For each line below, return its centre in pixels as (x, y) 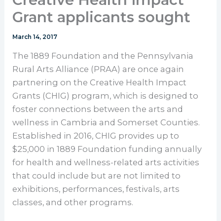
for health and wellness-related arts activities (106, 163)
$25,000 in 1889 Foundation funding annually (107, 149)
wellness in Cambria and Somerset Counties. (106, 123)
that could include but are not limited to (97, 176)
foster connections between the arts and (98, 109)
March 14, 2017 (35, 37)
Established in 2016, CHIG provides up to (96, 136)
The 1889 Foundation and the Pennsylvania (103, 56)
